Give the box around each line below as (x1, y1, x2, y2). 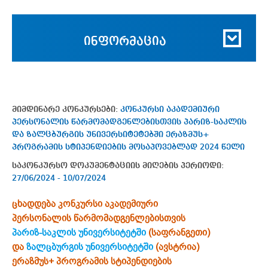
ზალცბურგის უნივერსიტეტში (26, 240, 156, 254)
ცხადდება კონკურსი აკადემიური (12, 197, 158, 211)
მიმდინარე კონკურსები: (12, 105, 120, 114)
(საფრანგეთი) (146, 226, 210, 239)
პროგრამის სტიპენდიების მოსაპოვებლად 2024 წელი (12, 142, 245, 151)
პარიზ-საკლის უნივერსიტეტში (12, 226, 146, 239)
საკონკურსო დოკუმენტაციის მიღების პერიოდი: (12, 161, 224, 170)
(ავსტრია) (156, 240, 199, 254)
